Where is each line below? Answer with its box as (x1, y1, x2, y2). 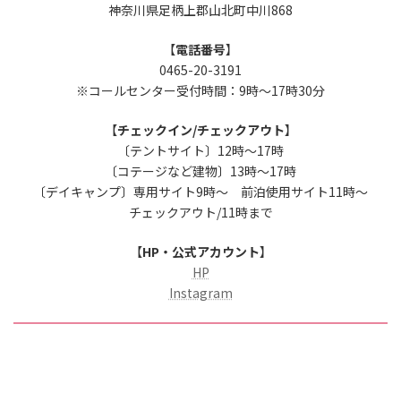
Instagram (168, 284, 233, 303)
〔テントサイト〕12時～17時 (117, 141, 284, 160)
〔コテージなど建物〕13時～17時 (105, 162, 296, 181)
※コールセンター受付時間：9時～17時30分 (76, 81, 325, 100)
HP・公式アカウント (141, 243, 260, 261)
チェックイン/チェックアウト (116, 121, 285, 140)
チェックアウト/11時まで (128, 203, 273, 222)
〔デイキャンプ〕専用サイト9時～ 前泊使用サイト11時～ (33, 183, 368, 201)
